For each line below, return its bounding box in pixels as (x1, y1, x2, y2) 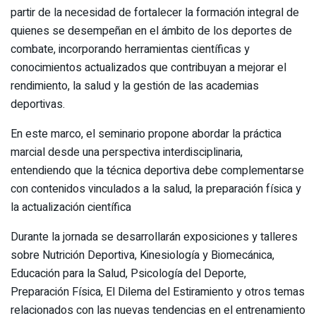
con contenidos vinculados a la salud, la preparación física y (11, 180, 301, 197)
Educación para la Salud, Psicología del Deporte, (11, 265, 246, 282)
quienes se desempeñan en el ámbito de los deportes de (11, 22, 292, 39)
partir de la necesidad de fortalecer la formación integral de (11, 4, 299, 21)
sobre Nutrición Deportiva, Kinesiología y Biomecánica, (11, 246, 274, 264)
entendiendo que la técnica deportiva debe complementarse (11, 162, 304, 179)
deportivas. (11, 95, 65, 113)
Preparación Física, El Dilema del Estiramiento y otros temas (11, 283, 305, 300)
